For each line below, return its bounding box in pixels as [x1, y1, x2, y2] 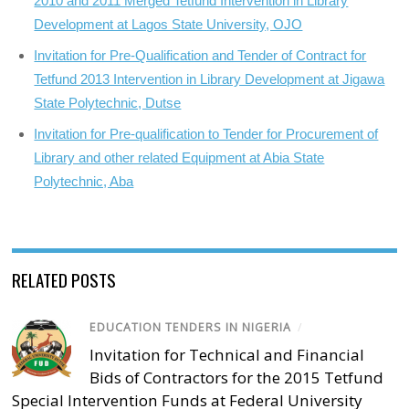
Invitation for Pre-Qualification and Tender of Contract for [34, 47, 367, 64]
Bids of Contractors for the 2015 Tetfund [89, 366, 384, 388]
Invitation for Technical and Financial [89, 343, 365, 365]
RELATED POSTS [12, 266, 117, 292]
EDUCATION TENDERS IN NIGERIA [89, 319, 292, 335]
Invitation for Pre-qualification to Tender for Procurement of [34, 125, 379, 142]
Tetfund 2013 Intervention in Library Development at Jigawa [34, 71, 385, 88]
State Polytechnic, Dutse [34, 95, 182, 111]
